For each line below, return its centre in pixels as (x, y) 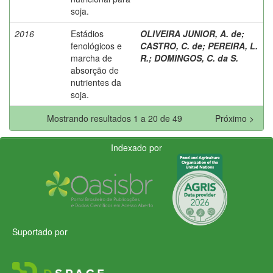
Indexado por (136, 147)
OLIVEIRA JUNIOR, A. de (191, 33)
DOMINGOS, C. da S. (196, 58)
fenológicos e (96, 45)
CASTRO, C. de (171, 45)
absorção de (95, 70)
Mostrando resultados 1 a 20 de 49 (117, 118)
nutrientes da (96, 82)
